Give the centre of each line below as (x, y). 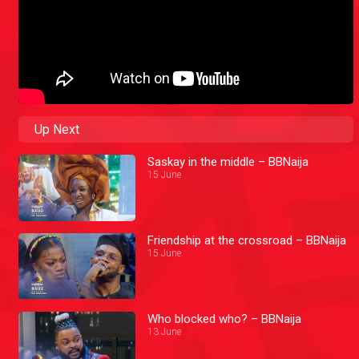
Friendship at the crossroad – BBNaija (247, 240)
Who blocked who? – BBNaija (225, 319)
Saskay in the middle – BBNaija (228, 162)
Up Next (57, 130)
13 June (165, 331)
